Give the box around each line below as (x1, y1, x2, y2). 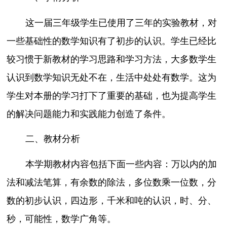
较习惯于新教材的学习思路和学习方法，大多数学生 (7, 54, 217, 64)
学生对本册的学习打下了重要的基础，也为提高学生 (7, 90, 217, 101)
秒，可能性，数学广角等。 (7, 214, 117, 224)
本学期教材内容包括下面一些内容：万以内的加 (25, 159, 217, 169)
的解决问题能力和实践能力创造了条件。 (7, 108, 171, 119)
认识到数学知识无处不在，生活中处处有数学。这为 (7, 72, 217, 83)
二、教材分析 (25, 134, 80, 144)
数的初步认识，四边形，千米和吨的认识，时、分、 (7, 196, 217, 206)
